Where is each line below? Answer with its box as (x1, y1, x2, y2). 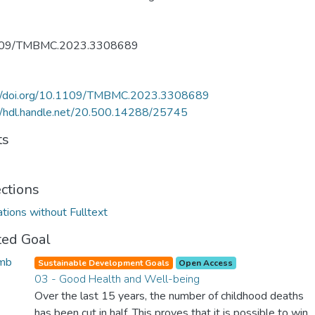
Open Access (179, 257, 233, 269)
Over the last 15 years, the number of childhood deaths (34, 288, 304, 304)
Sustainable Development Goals (37, 257, 169, 269)
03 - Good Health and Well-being (34, 271, 200, 287)
